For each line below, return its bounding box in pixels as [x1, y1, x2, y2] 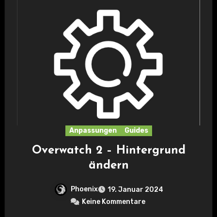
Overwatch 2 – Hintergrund [31, 145, 186, 157]
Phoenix [70, 185, 98, 194]
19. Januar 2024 [107, 186, 163, 194]
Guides [124, 126, 148, 135]
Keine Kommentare [81, 198, 145, 206]
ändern [88, 160, 129, 172]
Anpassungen [69, 126, 117, 135]
